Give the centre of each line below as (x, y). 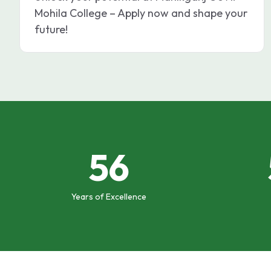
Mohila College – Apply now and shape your (141, 13)
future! (51, 30)
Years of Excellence (109, 197)
